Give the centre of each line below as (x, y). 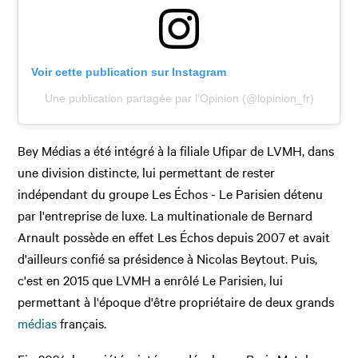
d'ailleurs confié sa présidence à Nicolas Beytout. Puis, (168, 259)
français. (82, 323)
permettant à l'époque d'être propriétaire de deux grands (176, 302)
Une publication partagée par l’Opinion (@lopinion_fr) (179, 99)
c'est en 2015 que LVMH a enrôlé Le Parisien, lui (151, 280)
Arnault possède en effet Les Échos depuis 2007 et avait (174, 237)
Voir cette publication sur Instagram (129, 72)
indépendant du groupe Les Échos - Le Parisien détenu (171, 194)
